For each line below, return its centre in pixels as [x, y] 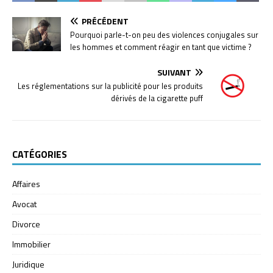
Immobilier [31, 244]
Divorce [26, 224]
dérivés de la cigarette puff [157, 98]
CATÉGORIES [40, 154]
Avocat [24, 204]
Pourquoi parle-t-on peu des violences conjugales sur [164, 34]
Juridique [28, 264]
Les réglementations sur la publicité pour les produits [110, 86]
